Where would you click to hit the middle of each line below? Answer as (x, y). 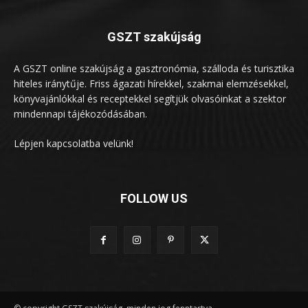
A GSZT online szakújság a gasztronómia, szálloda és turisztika (154, 69)
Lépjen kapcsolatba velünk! (74, 144)
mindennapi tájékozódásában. (80, 114)
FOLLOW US (154, 199)
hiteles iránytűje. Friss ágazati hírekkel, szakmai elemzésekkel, (151, 84)
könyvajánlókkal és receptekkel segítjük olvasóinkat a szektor (150, 99)
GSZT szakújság (154, 37)
